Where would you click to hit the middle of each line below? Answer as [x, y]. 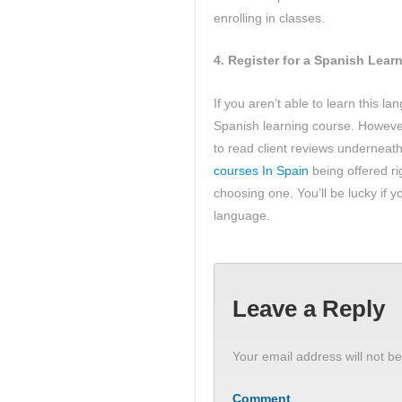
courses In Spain [261, 170]
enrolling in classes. [269, 17]
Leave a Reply [309, 309]
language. [242, 215]
